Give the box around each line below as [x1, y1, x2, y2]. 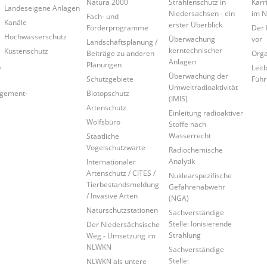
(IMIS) [169, 94, 188, 104]
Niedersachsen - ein [169, 8, 235, 18]
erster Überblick [169, 20, 223, 30]
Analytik [169, 156, 195, 166]
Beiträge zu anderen [86, 48, 154, 58]
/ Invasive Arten [86, 191, 138, 201]
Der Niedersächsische [86, 219, 160, 229]
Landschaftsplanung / [86, 37, 157, 47]
